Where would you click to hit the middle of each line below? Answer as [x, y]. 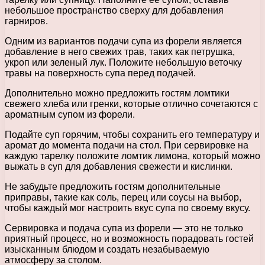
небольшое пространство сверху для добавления [114, 10]
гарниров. [26, 21]
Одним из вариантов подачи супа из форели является [123, 41]
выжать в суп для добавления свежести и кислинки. [119, 166]
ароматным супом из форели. [70, 114]
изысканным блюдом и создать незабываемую [107, 249]
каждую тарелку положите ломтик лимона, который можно [132, 156]
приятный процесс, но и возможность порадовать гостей [129, 238]
